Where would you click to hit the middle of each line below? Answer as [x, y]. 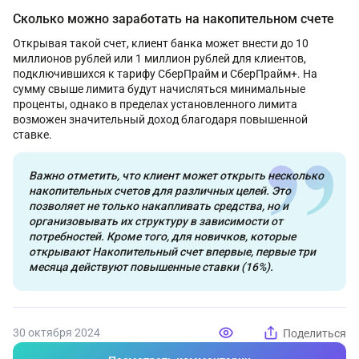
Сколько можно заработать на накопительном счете [173, 19]
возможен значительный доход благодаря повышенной [160, 120]
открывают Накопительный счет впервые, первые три [172, 252]
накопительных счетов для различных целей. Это [160, 191]
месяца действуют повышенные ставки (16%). [151, 267]
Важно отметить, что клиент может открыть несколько [176, 176]
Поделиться [315, 333]
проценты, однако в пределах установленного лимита [155, 105]
